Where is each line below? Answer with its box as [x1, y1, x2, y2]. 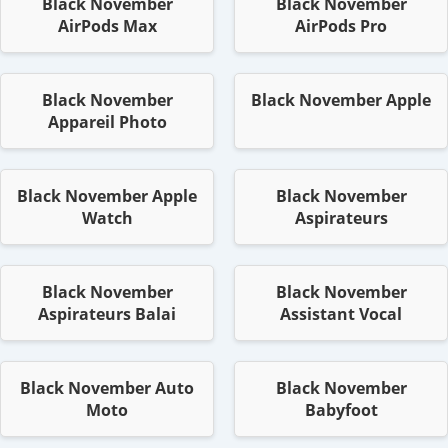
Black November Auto [20, 377, 194, 400]
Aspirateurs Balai [38, 303, 176, 326]
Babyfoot [304, 399, 378, 422]
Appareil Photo [47, 111, 167, 134]
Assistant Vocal [280, 303, 402, 326]
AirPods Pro [295, 15, 387, 38]
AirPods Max [57, 15, 157, 38]
